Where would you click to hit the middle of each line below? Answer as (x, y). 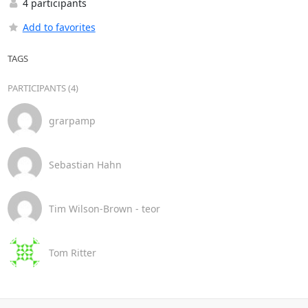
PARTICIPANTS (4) (43, 88)
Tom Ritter (72, 252)
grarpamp (72, 120)
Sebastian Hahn (85, 164)
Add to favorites (59, 27)
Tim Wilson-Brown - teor (104, 208)
